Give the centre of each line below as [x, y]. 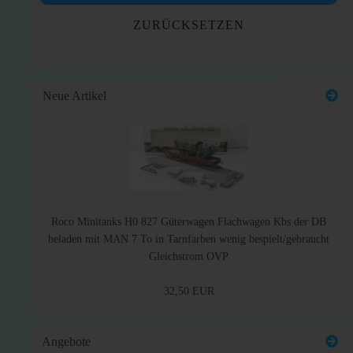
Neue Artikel [73, 96]
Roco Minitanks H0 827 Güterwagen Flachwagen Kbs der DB [189, 222]
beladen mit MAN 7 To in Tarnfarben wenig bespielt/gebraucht [189, 239]
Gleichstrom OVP [189, 256]
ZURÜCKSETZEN [189, 25]
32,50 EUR [189, 291]
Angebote [65, 342]
